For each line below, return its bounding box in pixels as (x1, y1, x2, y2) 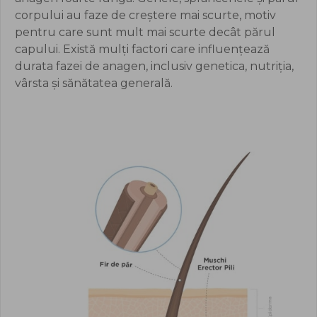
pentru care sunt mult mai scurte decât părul (15, 25, 275, 39)
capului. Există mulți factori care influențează (15, 42, 270, 56)
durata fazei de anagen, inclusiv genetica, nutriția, (15, 59, 294, 73)
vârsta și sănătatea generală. (15, 76, 173, 90)
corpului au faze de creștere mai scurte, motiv (15, 8, 276, 22)
